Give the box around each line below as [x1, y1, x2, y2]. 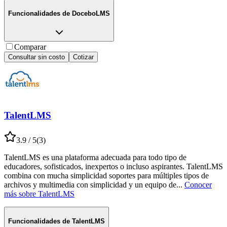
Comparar [14, 42, 46, 51]
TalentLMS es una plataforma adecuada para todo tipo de [4, 153, 186, 162]
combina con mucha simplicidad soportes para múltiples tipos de [4, 171, 209, 180]
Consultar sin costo [8, 53, 65, 61]
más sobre [4, 189, 36, 198]
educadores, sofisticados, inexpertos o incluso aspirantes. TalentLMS [4, 162, 223, 171]
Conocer [184, 180, 212, 189]
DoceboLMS [72, 9, 110, 17]
